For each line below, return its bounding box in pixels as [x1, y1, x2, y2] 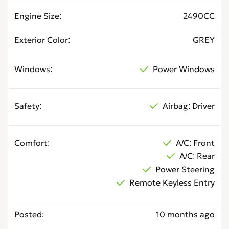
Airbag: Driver [163, 101, 215, 111]
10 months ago [156, 209, 215, 220]
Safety [14, 101, 39, 111]
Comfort [14, 138, 48, 148]
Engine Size [14, 11, 59, 21]
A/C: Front [176, 138, 215, 148]
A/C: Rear [179, 151, 215, 162]
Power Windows [153, 64, 215, 75]
